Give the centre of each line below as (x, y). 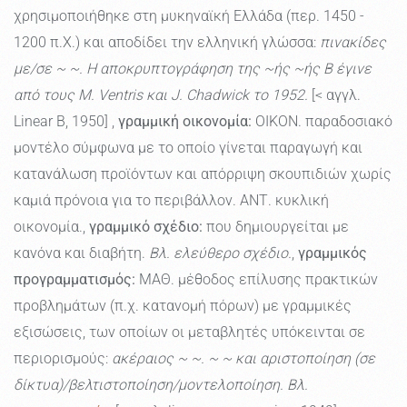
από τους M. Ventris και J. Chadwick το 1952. (161, 95)
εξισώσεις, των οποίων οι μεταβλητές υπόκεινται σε (189, 333)
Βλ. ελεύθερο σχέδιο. (220, 253)
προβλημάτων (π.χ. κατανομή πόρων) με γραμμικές (183, 306)
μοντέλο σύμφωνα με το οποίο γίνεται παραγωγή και (188, 148)
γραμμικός (333, 253)
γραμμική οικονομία (183, 122)
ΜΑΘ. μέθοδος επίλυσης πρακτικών (257, 280)
